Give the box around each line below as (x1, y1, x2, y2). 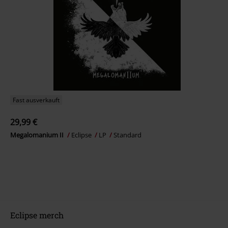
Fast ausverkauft (13, 96, 60, 104)
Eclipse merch (10, 210, 64, 221)
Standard (113, 130, 141, 139)
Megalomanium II (10, 130, 65, 139)
